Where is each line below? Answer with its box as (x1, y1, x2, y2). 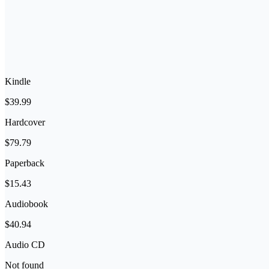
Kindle (5, 76, 31, 86)
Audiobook (5, 199, 48, 209)
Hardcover (5, 117, 45, 127)
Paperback (5, 158, 44, 168)
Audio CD (5, 240, 45, 250)
